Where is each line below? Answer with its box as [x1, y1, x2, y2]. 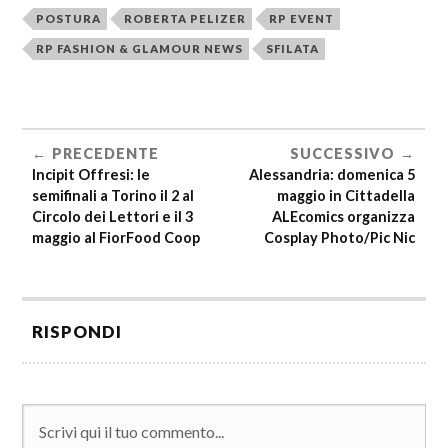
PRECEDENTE [52, 144, 160, 162]
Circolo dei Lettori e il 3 [32, 207, 194, 225]
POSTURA [36, 11, 102, 25]
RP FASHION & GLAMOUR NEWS [36, 41, 244, 55]
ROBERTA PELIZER [124, 11, 247, 25]
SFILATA [266, 41, 320, 55]
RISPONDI [32, 320, 123, 342]
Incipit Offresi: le [32, 165, 151, 183]
